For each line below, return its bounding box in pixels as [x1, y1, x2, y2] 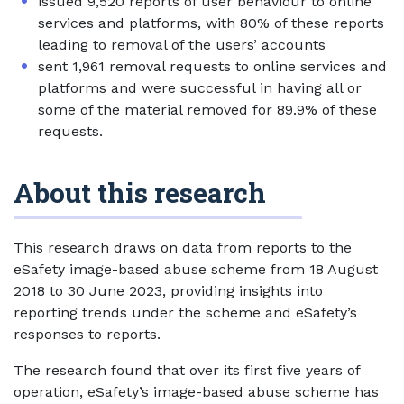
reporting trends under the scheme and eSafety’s [14, 304, 357, 321]
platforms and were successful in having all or [38, 79, 362, 96]
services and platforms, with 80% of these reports [38, 14, 384, 32]
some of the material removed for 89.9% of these [38, 101, 377, 118]
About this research [14, 175, 266, 210]
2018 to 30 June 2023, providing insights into [14, 282, 323, 299]
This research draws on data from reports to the [14, 239, 352, 256]
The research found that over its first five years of [14, 362, 360, 379]
